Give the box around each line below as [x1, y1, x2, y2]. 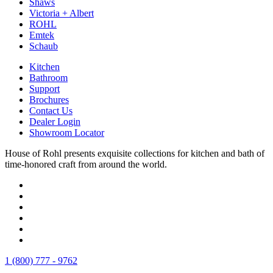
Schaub [29, 40, 58, 51]
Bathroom [29, 72, 68, 83]
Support [29, 83, 60, 94]
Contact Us [29, 105, 73, 116]
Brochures [29, 94, 69, 105]
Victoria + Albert [29, 7, 94, 18]
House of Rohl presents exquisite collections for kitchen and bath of [5, 147, 264, 158]
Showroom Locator [29, 127, 104, 138]
